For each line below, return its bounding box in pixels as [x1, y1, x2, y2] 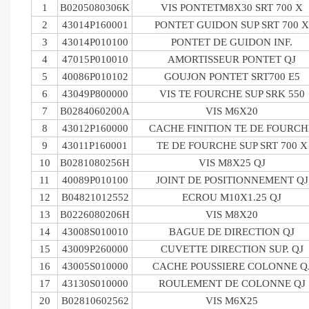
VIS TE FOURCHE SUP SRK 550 [159, 88, 305, 99]
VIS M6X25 [206, 295, 258, 306]
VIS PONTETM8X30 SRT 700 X [161, 2, 303, 13]
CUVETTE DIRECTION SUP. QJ [160, 243, 303, 255]
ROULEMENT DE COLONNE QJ [158, 278, 306, 289]
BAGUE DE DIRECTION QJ [169, 226, 295, 237]
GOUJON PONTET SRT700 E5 [163, 71, 300, 82]
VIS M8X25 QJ [198, 157, 266, 168]
